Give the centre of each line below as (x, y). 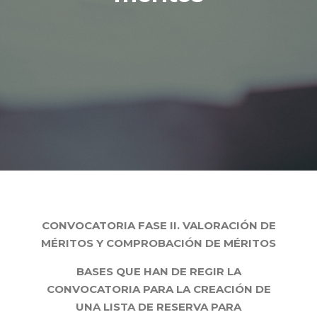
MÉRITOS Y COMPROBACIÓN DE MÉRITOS (158, 243)
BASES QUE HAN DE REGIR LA (158, 271)
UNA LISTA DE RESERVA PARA (158, 307)
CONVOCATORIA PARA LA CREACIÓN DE (158, 289)
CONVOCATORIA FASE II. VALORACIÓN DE (158, 225)
